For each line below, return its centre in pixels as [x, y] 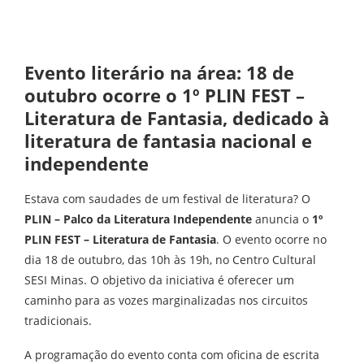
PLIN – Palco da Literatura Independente [138, 219]
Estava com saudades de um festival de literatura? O [167, 198]
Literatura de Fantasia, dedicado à [177, 117]
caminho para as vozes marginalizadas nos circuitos [166, 300]
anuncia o [282, 219]
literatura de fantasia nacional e [168, 140]
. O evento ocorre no [271, 239]
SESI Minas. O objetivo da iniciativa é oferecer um [159, 279]
